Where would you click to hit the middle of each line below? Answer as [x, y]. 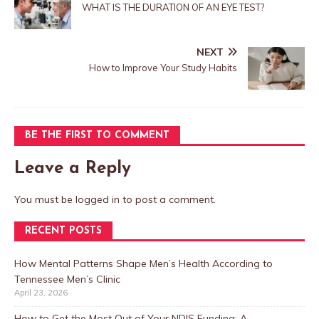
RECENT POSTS [63, 231]
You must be [45, 200]
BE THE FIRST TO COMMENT [97, 136]
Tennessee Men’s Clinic [67, 279]
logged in [98, 200]
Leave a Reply [73, 169]
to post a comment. [168, 200]
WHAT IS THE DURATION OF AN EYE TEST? [173, 7]
